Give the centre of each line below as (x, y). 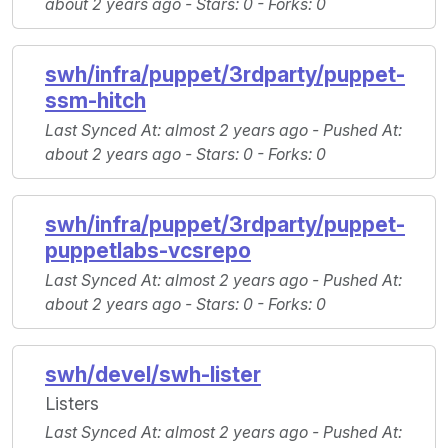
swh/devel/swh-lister (153, 375)
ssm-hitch (95, 101)
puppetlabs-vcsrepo (148, 251)
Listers (72, 404)
